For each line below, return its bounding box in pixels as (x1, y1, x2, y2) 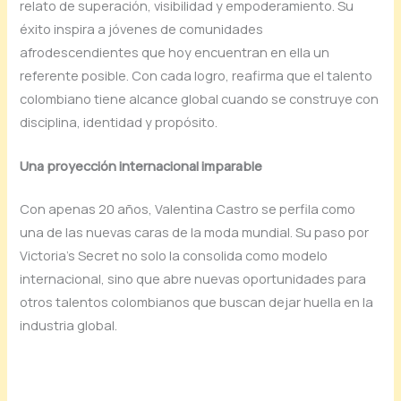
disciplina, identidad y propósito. (20, 112, 218, 131)
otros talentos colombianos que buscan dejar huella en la (20, 292, 374, 311)
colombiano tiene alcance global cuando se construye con (20, 89, 380, 107)
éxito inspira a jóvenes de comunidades (20, 19, 264, 38)
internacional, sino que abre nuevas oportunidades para (20, 269, 367, 287)
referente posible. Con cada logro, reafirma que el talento (20, 65, 373, 84)
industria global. (20, 315, 118, 334)
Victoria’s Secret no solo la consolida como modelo (20, 245, 328, 264)
